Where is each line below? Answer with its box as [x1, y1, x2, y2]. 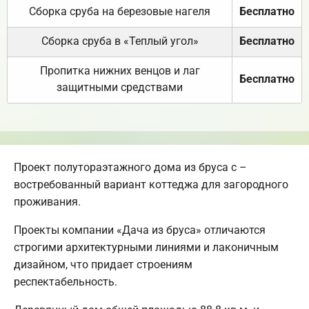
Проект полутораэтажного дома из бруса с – [14, 160, 247, 174]
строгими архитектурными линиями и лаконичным [14, 240, 279, 254]
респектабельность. [14, 275, 117, 288]
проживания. [14, 195, 81, 208]
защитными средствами [57, 80, 183, 94]
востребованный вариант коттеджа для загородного [14, 177, 288, 191]
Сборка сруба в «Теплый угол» [41, 34, 199, 48]
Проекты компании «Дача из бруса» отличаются [14, 223, 266, 237]
